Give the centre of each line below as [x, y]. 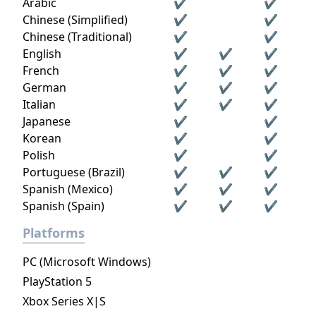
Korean [42, 138]
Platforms [54, 233]
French [41, 71]
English [42, 54]
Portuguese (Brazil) [74, 172]
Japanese [47, 121]
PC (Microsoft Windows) [87, 262]
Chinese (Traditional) [77, 37]
